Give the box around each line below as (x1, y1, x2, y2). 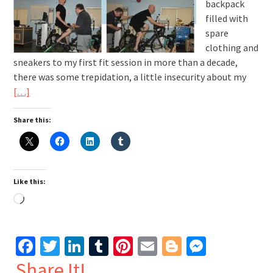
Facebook (35, 233, 113, 258)
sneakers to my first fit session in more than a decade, (13, 55, 238, 68)
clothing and (205, 41, 258, 54)
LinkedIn (83, 233, 155, 258)
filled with (205, 12, 248, 24)
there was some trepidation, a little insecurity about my (13, 70, 246, 83)
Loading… (23, 193, 67, 206)
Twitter (59, 233, 118, 258)
